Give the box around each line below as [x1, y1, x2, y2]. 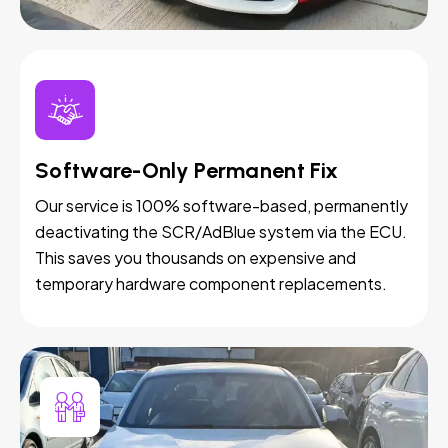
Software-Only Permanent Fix [35, 157, 339, 185]
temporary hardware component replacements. [35, 273, 387, 295]
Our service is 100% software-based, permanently [35, 195, 408, 217]
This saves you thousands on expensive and [35, 247, 356, 269]
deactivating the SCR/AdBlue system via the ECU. [35, 221, 407, 243]
